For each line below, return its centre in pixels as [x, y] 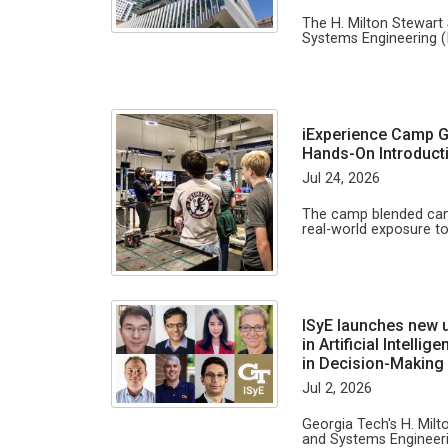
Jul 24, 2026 [341, 178]
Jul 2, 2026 [337, 388]
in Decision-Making [373, 363]
